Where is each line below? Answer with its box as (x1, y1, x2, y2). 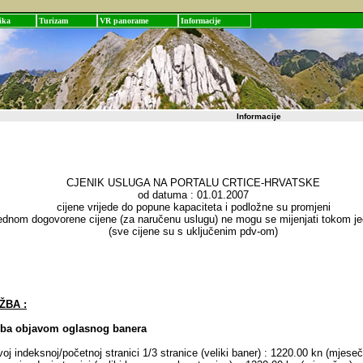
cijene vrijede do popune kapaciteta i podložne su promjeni (56, 201, 331, 213)
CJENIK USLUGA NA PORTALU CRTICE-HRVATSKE (66, 177, 320, 189)
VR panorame (100, 16, 148, 25)
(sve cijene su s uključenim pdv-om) (109, 225, 278, 237)
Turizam (39, 16, 68, 25)
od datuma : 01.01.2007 (138, 189, 249, 201)
